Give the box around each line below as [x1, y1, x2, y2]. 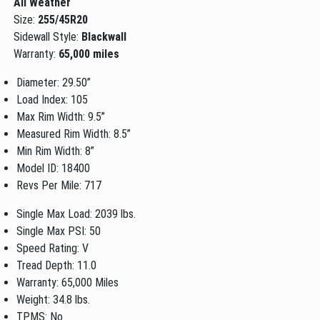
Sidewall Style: [14, 29, 82, 44]
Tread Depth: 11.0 [16, 258, 97, 272]
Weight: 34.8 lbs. [16, 292, 91, 306]
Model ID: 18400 [16, 161, 91, 175]
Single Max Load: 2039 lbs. [16, 206, 136, 221]
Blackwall [81, 29, 127, 44]
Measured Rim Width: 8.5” [16, 126, 131, 141]
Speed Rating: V [16, 241, 89, 255]
